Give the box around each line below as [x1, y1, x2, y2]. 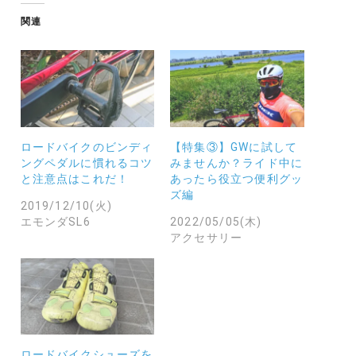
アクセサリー [170, 230, 243, 244]
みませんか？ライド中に [170, 156, 304, 169]
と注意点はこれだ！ [20, 172, 130, 185]
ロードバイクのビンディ [20, 140, 153, 153]
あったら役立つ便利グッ [170, 172, 304, 185]
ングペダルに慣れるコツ [20, 156, 153, 169]
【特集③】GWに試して [170, 140, 298, 153]
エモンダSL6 [20, 215, 91, 228]
